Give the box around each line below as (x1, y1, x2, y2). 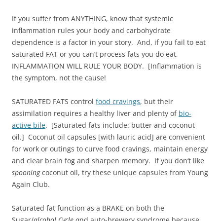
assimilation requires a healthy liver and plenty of (12, 108, 179, 118)
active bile (12, 120, 45, 130)
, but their (140, 96, 173, 106)
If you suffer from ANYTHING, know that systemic (12, 13, 173, 23)
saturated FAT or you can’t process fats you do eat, (12, 49, 178, 59)
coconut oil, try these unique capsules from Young (40, 167, 208, 177)
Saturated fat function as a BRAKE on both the (12, 203, 164, 213)
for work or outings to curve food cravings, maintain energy (12, 144, 208, 153)
